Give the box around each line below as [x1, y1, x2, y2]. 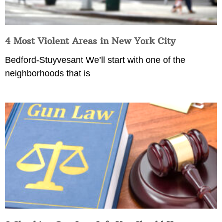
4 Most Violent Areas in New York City [5, 35, 175, 47]
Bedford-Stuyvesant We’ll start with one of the [5, 55, 185, 65]
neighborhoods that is [5, 68, 90, 79]
